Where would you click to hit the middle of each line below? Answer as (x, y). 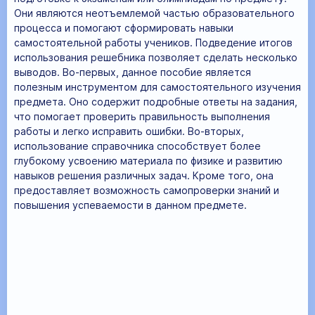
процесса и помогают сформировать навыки (124, 27)
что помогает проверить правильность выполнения (142, 116)
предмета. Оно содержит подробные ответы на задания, (156, 101)
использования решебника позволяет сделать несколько (156, 57)
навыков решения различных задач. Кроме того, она (144, 175)
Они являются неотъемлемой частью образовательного (154, 13)
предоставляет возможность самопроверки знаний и (147, 190)
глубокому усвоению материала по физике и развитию (148, 160)
